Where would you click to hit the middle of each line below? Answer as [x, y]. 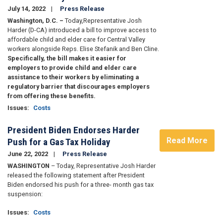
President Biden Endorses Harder [74, 130]
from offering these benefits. [53, 96]
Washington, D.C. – [36, 21]
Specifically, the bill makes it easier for [67, 58]
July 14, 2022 [27, 9]
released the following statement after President [76, 175]
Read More [187, 140]
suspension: [25, 194]
